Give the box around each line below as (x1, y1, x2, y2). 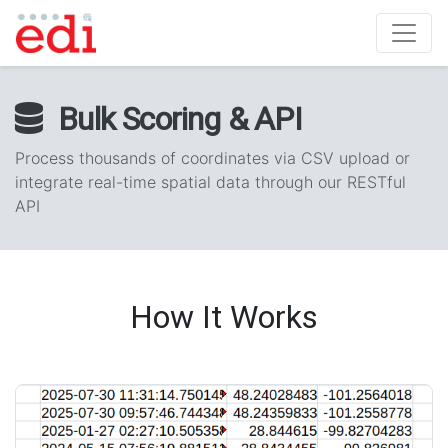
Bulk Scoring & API (58, 100, 302, 138)
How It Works (130, 298, 318, 336)
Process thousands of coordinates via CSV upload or (15, 148, 410, 168)
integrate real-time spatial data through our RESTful (15, 172, 406, 192)
